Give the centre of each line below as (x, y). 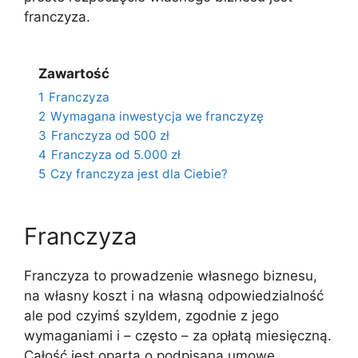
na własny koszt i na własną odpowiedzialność (174, 296)
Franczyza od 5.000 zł (116, 155)
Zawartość (74, 74)
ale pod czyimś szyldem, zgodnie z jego (151, 316)
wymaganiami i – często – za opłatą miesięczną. (178, 336)
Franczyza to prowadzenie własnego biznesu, (171, 276)
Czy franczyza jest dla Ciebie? (139, 174)
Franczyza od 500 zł (110, 136)
